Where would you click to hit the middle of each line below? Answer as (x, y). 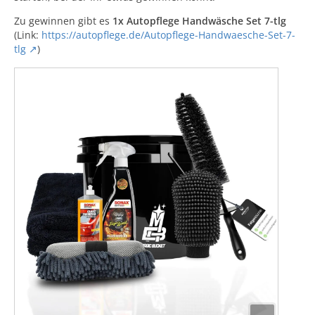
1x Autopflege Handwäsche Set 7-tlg (199, 21)
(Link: (28, 35)
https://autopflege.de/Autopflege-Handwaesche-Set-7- (168, 35)
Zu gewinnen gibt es (63, 21)
